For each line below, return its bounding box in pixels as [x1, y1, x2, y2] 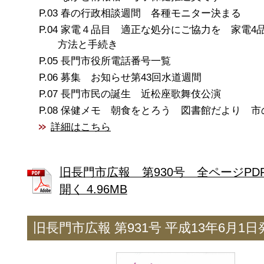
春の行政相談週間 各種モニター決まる [61, 7, 242, 19]
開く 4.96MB [59, 183, 127, 196]
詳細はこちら [51, 121, 111, 133]
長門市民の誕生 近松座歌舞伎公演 [61, 88, 222, 100]
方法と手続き [57, 38, 118, 50]
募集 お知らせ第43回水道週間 [61, 71, 202, 83]
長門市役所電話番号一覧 [61, 55, 171, 67]
